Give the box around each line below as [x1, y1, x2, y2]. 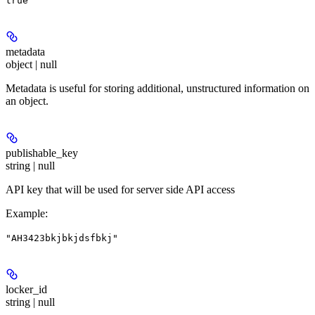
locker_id [6, 283, 47, 295]
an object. [6, 94, 49, 107]
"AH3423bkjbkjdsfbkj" [6, 232, 118, 243]
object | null [6, 58, 57, 70]
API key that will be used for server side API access [6, 183, 235, 195]
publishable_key [6, 146, 78, 159]
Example [6, 207, 45, 219]
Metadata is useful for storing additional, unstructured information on [6, 82, 309, 94]
